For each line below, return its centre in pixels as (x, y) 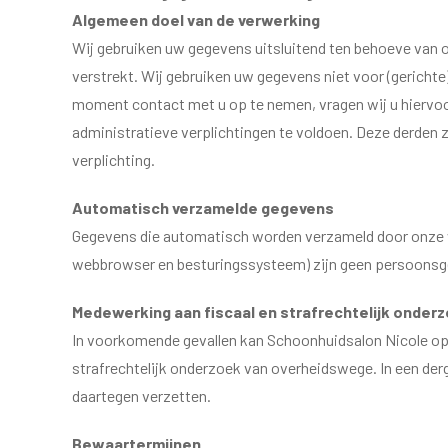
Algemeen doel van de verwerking (197, 19)
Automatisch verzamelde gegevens (203, 207)
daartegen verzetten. (141, 395)
